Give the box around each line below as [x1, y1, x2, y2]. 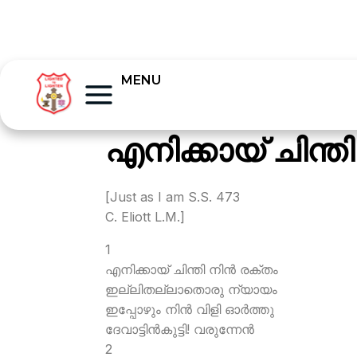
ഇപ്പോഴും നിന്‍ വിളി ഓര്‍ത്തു [105, 301, 274, 317]
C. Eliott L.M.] [105, 209, 185, 225]
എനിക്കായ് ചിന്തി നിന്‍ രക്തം [105, 261, 278, 277]
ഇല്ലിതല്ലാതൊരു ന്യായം [105, 281, 277, 297]
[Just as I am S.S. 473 [105, 189, 240, 205]
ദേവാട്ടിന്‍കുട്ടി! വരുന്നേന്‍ [105, 321, 254, 337]
